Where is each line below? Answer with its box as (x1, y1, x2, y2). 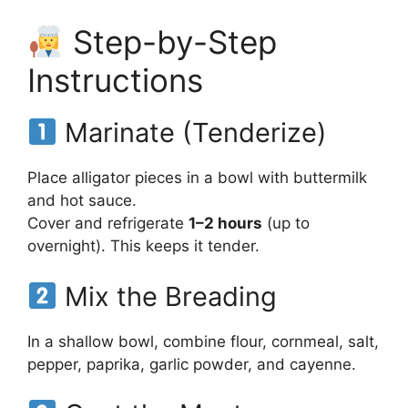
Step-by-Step (63, 23, 277, 62)
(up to (262, 214, 310, 233)
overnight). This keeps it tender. (27, 237, 260, 256)
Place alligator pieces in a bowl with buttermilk (27, 168, 367, 188)
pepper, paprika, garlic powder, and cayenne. (27, 354, 356, 373)
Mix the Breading (57, 280, 278, 312)
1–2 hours (189, 214, 262, 233)
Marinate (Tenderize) (57, 117, 328, 149)
